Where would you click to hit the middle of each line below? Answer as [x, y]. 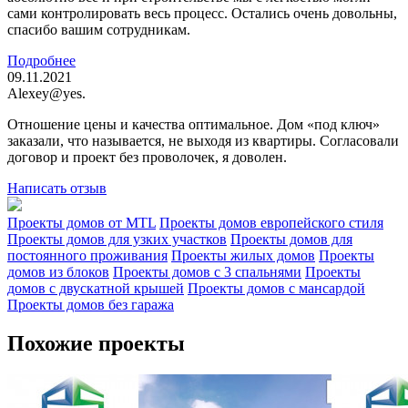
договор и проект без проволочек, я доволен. [147, 157]
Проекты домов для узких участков [117, 239]
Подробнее [41, 60]
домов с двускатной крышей [96, 288]
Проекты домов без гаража [91, 304]
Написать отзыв [57, 188]
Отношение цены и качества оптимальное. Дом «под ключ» [194, 124]
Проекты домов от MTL [82, 222]
